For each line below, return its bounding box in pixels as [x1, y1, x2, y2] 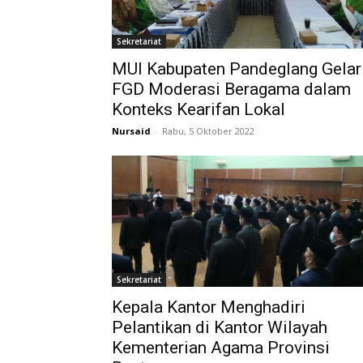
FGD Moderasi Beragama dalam [112, 79, 351, 99]
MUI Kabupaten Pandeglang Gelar [112, 58, 361, 79]
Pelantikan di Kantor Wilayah [112, 317, 327, 337]
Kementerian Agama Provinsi [112, 337, 330, 357]
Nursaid [112, 124, 151, 137]
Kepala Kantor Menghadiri [112, 297, 305, 317]
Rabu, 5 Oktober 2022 [162, 124, 254, 137]
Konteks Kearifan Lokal [112, 99, 285, 119]
